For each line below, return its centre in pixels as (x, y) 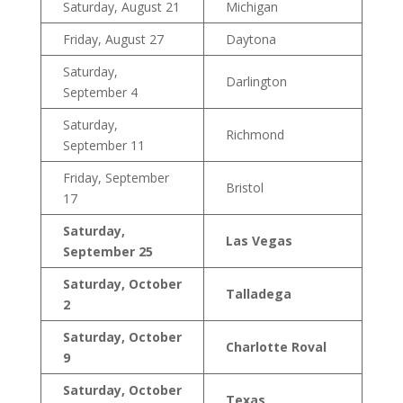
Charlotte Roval (276, 347)
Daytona (251, 40)
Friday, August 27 (113, 40)
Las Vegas (259, 241)
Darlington (256, 82)
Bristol (244, 188)
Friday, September (116, 178)
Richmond (255, 135)
